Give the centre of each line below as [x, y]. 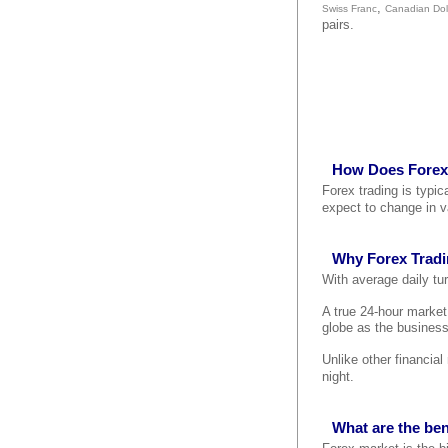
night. [338, 376]
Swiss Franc [349, 8]
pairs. [338, 24]
